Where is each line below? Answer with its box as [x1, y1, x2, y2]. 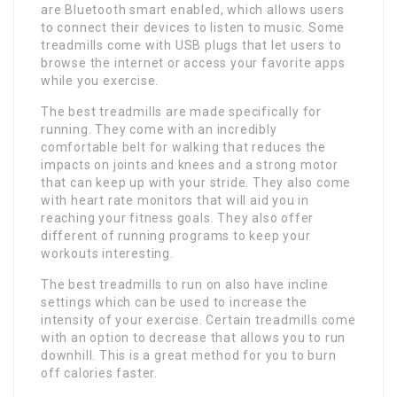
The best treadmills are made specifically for [41, 104, 322, 119]
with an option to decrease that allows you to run [41, 330, 346, 345]
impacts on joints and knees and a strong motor [41, 157, 339, 172]
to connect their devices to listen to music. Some [41, 19, 346, 35]
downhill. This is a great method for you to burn [41, 347, 337, 362]
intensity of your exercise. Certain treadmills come [41, 312, 356, 327]
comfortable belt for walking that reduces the [41, 139, 326, 154]
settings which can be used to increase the [41, 294, 307, 309]
